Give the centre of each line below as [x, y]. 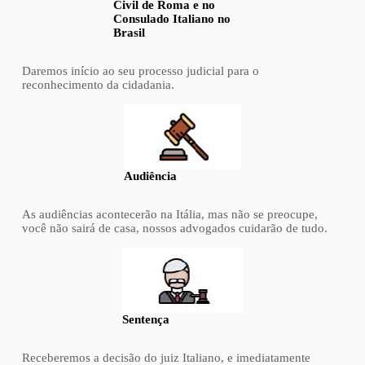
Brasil [130, 32]
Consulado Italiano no [172, 18]
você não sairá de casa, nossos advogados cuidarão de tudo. [174, 228]
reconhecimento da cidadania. [98, 84]
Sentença [146, 319]
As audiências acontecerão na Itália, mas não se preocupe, [169, 214]
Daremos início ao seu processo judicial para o [140, 70]
